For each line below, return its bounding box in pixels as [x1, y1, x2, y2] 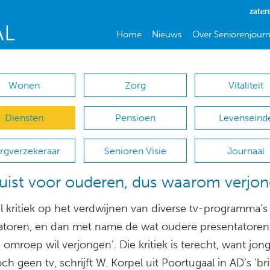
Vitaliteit [228, 80, 264, 92]
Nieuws [151, 29, 182, 40]
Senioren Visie [104, 145, 166, 157]
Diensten [4, 112, 43, 124]
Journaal [227, 145, 265, 157]
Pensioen [115, 112, 155, 124]
